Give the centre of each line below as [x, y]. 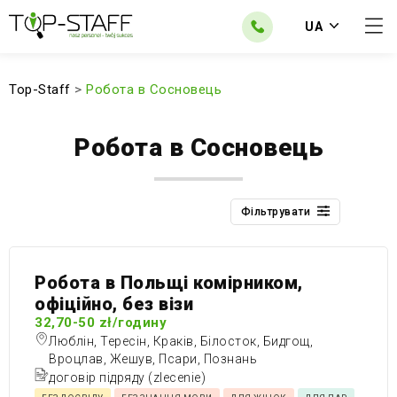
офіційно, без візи [114, 304]
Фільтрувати [275, 212]
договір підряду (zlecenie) [127, 378]
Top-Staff [40, 90]
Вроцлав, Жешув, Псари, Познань [153, 359]
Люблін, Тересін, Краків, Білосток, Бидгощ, [181, 341]
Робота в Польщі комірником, [169, 283]
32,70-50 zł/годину [101, 323]
